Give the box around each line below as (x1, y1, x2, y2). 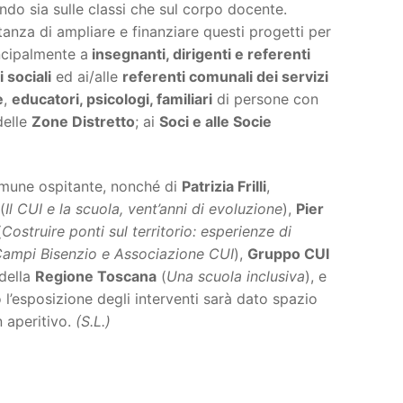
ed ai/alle (51, 67, 122, 85)
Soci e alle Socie (159, 112, 272, 130)
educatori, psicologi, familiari (12, 89, 212, 108)
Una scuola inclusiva (166, 267, 305, 286)
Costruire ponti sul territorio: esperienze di (2, 222, 291, 241)
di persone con (212, 89, 318, 108)
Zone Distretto (31, 112, 135, 130)
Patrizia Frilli (182, 177, 266, 196)
